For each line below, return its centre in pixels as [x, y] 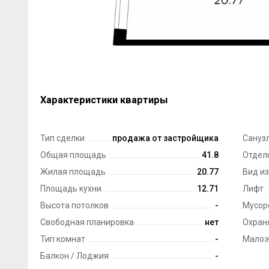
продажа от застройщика [165, 138]
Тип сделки [62, 138]
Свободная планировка [87, 222]
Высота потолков [74, 206]
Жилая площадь [73, 172]
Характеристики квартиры [104, 100]
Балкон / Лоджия [74, 256]
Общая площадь [73, 155]
